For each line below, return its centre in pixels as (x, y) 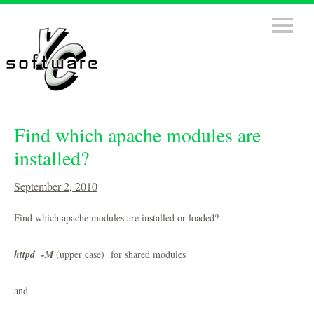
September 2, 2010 (56, 186)
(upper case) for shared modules (120, 254)
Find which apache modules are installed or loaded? (116, 218)
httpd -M (34, 254)
